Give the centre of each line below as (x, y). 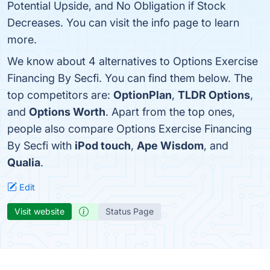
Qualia (24, 162)
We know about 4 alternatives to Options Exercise (133, 61)
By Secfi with (41, 146)
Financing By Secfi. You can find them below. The (130, 78)
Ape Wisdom (170, 146)
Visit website (39, 211)
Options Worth (67, 112)
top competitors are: (60, 95)
